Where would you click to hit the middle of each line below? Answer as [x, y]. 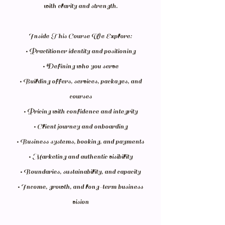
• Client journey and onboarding [80, 127]
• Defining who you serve [80, 67]
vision [80, 202]
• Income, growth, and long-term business [80, 187]
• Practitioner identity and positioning [80, 51]
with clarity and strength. [80, 6]
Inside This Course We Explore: [80, 36]
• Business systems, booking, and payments [80, 142]
